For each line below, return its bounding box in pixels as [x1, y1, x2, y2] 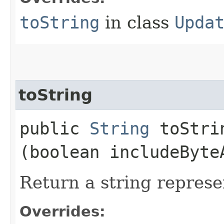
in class [99, 12, 174, 32]
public [19, 118, 89, 138]
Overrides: [19, 202, 105, 220]
